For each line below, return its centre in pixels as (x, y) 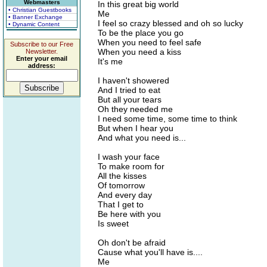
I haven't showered (133, 80)
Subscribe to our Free (42, 44)
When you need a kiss (139, 52)
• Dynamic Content (34, 24)
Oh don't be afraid (132, 243)
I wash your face (129, 157)
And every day (125, 195)
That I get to (121, 204)
